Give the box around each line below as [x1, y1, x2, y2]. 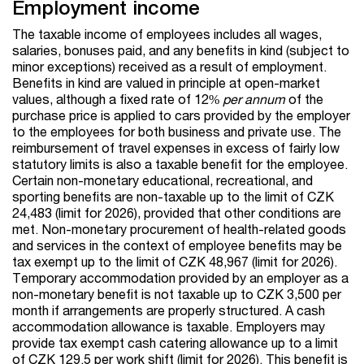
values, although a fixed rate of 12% [12, 91, 223, 107]
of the [285, 91, 323, 107]
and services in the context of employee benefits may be [12, 237, 342, 253]
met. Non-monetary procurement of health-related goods [12, 221, 346, 237]
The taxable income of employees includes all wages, [12, 26, 322, 42]
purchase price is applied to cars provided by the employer [12, 107, 350, 123]
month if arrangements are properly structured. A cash [12, 302, 325, 318]
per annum [223, 91, 285, 107]
